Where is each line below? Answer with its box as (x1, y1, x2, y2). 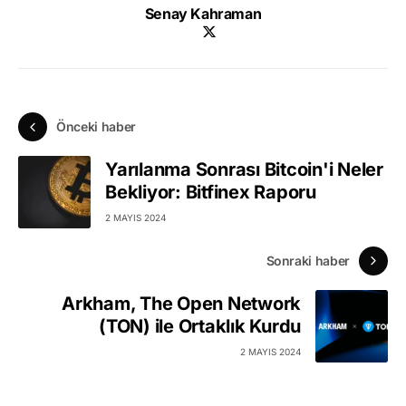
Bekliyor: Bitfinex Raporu (105, 181, 316, 204)
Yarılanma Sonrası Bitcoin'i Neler (105, 159, 383, 181)
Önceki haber (56, 119, 136, 135)
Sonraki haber (266, 253, 350, 269)
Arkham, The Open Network (62, 293, 301, 315)
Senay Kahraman (144, 4, 262, 23)
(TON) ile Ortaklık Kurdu (99, 315, 301, 338)
